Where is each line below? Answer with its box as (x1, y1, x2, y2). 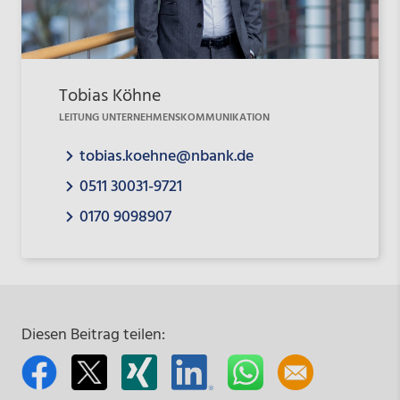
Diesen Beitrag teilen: (21, 322, 165, 349)
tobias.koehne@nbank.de (79, 144, 254, 171)
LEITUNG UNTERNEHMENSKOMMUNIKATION (58, 109, 270, 128)
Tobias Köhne (58, 82, 161, 112)
